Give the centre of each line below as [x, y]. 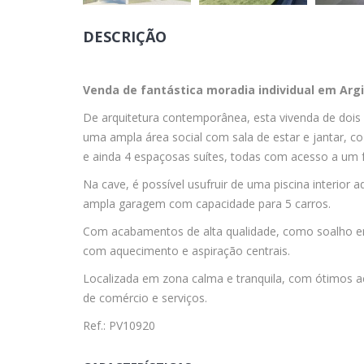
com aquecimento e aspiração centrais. [186, 250]
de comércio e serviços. [145, 297]
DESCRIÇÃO [125, 36]
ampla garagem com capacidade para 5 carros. [207, 203]
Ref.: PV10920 [119, 325]
